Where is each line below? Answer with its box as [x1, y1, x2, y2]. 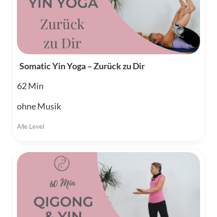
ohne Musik [17, 101, 61, 112]
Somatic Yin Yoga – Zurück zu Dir [19, 61, 145, 72]
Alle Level [17, 123, 44, 131]
